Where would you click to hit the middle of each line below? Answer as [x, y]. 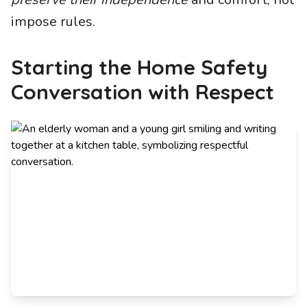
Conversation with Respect [143, 92]
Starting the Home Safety [139, 67]
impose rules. [53, 22]
